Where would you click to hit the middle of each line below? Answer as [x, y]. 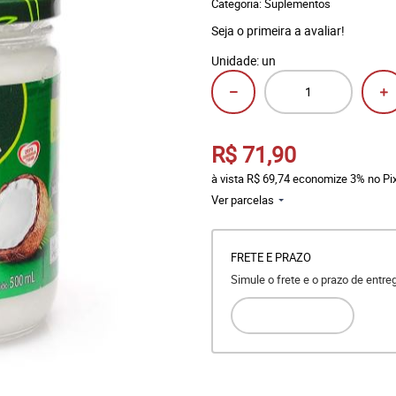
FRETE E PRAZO [271, 257]
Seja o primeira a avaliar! [278, 30]
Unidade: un [244, 61]
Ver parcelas [243, 200]
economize [320, 179]
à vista [229, 179]
